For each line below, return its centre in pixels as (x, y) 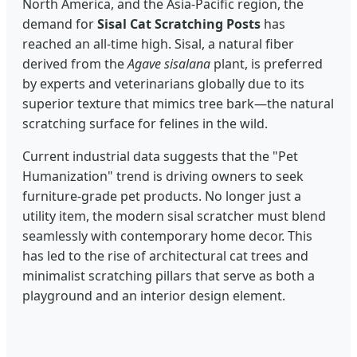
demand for (60, 24)
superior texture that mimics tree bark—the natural (178, 104)
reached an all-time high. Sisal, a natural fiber (158, 44)
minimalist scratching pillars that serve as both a (169, 276)
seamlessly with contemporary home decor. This (167, 236)
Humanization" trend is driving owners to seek (163, 177)
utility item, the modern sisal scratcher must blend (174, 216)
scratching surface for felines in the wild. (145, 124)
